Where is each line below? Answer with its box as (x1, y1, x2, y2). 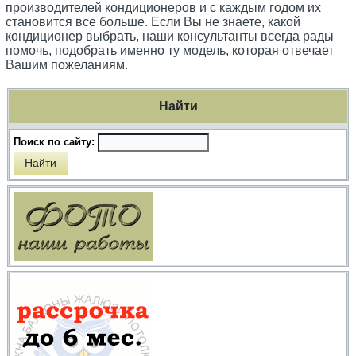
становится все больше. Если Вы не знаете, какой (6, 14, 301, 29)
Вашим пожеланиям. (6, 57, 129, 72)
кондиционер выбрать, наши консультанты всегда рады (6, 29, 335, 43)
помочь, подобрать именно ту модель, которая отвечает (6, 43, 335, 57)
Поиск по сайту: (14, 135, 99, 148)
